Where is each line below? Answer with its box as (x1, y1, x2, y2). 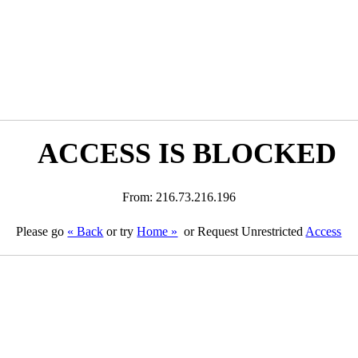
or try (103, 225, 137, 238)
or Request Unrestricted (181, 225, 306, 238)
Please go (16, 225, 68, 238)
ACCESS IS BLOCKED (37, 137, 336, 169)
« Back (67, 225, 104, 238)
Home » (137, 225, 178, 238)
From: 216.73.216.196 (121, 190, 236, 204)
